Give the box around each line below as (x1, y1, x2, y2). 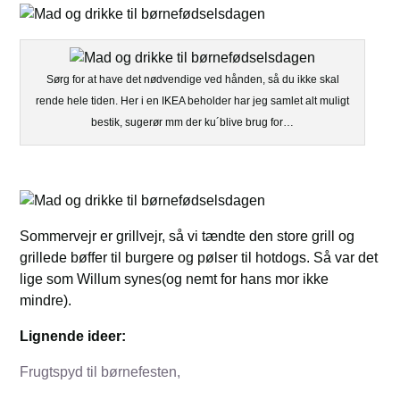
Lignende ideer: (20, 329, 127, 344)
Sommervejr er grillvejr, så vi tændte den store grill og (20, 229, 355, 244)
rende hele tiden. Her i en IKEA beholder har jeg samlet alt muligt (36, 95, 350, 107)
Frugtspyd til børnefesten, (20, 364, 181, 379)
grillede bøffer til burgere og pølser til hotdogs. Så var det (20, 250, 379, 265)
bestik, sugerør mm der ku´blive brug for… (91, 116, 295, 129)
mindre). (20, 293, 72, 308)
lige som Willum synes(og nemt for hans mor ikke (20, 271, 329, 287)
